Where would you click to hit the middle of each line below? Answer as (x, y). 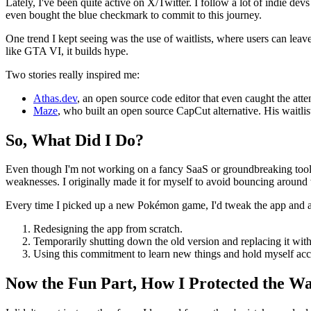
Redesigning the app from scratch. (108, 229)
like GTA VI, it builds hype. (67, 51)
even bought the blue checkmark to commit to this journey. (134, 15)
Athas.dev (55, 98)
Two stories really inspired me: (73, 74)
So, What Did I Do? (75, 140)
